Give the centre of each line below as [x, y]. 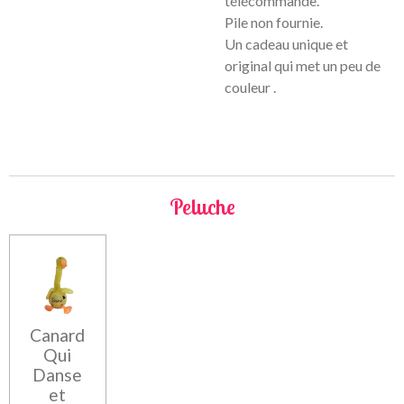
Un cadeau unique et [286, 44]
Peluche [202, 207]
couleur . [250, 87]
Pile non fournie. [275, 22]
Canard [58, 335]
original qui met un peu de [303, 65]
